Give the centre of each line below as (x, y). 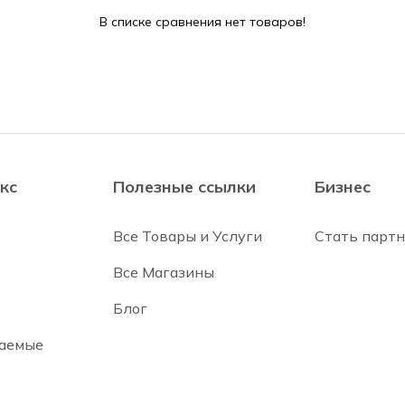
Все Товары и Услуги (187, 236)
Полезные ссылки (184, 187)
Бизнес (342, 187)
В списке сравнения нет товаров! (202, 22)
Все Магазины (163, 272)
